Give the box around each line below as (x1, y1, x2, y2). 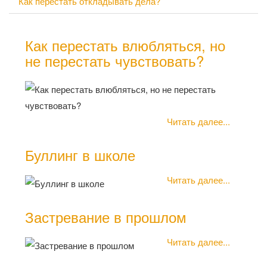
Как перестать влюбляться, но (25, 34, 225, 55)
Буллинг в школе (25, 144, 135, 165)
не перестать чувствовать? (25, 49, 204, 71)
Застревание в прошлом (25, 206, 187, 227)
